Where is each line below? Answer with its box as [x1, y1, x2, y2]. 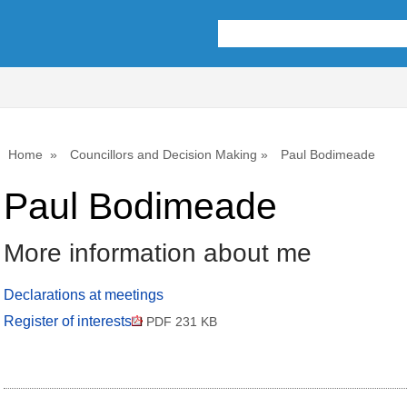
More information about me [4, 239, 312, 268]
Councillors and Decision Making [70, 147, 257, 162]
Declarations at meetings [4, 287, 164, 303]
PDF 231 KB [143, 315, 217, 330]
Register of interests [4, 313, 132, 330]
